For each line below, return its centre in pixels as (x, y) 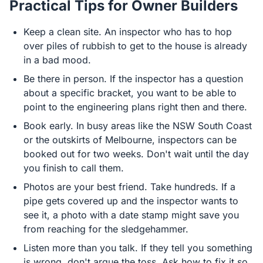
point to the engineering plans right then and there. (135, 107)
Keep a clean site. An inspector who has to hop (128, 32)
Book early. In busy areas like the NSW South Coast (138, 126)
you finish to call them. (74, 168)
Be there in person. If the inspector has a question (133, 79)
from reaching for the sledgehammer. (106, 229)
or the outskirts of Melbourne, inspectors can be (130, 140)
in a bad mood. (57, 60)
